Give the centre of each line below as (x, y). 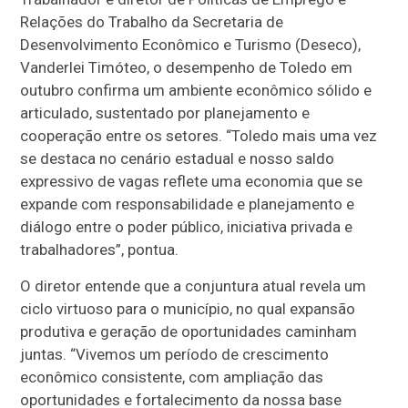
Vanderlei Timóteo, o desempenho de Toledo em (187, 68)
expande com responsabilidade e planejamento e (188, 204)
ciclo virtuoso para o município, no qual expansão (188, 309)
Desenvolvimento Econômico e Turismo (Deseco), (191, 45)
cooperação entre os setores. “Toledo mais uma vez (199, 136)
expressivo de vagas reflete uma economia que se (192, 182)
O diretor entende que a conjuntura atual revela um (194, 286)
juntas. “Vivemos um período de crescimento (175, 355)
